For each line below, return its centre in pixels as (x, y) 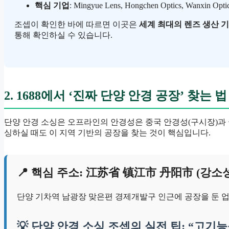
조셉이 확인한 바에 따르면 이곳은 (77, 24)
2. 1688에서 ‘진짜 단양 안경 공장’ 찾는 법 (116, 95)
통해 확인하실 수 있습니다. (63, 35)
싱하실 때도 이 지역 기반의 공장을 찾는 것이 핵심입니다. (107, 132)
